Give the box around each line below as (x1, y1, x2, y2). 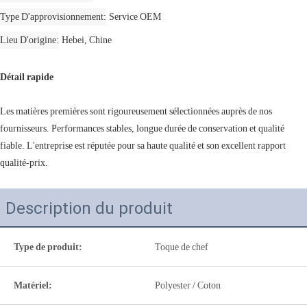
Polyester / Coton (155, 279, 221, 291)
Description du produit (5, 198, 173, 218)
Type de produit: (14, 241, 82, 252)
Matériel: (14, 279, 52, 291)
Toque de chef (155, 241, 208, 252)
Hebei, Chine (62, 34, 112, 45)
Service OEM (109, 10, 161, 22)
